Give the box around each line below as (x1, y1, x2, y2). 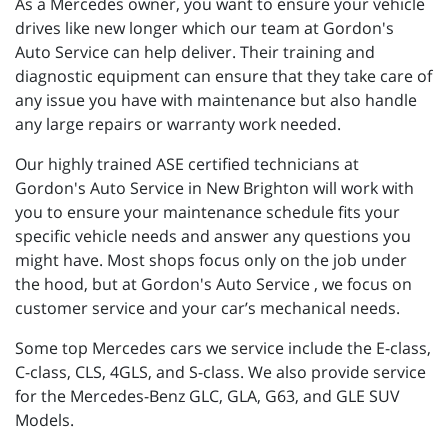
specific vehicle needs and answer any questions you (15, 224, 411, 247)
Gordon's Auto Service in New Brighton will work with (15, 176, 414, 199)
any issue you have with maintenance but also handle (15, 88, 417, 111)
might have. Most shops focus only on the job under (15, 248, 407, 271)
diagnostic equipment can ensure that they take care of (15, 64, 432, 87)
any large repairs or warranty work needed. (15, 112, 345, 135)
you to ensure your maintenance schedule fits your (15, 200, 400, 223)
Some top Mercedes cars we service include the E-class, (15, 336, 431, 359)
